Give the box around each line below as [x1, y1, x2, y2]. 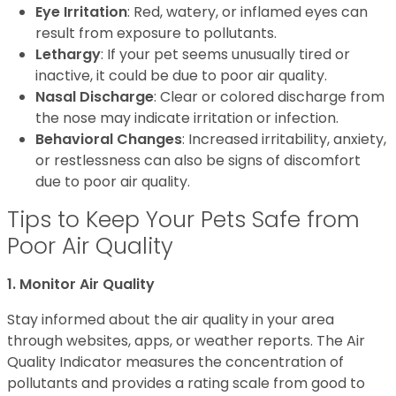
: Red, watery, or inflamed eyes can [127, 2, 368, 22]
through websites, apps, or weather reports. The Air [7, 331, 365, 351]
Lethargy [35, 44, 101, 65]
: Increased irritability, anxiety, [182, 129, 386, 149]
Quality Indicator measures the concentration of [7, 352, 344, 372]
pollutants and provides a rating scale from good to [7, 373, 365, 393]
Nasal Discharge [35, 87, 154, 107]
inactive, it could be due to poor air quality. [35, 65, 327, 86]
